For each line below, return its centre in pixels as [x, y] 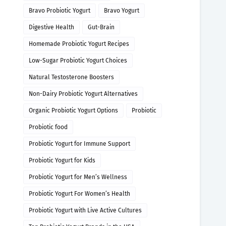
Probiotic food [48, 127]
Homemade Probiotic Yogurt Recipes [79, 44]
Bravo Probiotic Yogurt [60, 11]
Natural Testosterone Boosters [71, 77]
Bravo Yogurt [122, 11]
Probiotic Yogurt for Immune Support [79, 144]
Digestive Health [51, 27]
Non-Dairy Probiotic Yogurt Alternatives [83, 94]
